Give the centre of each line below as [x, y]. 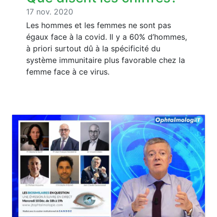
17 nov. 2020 [50, 12]
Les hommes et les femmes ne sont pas [99, 25]
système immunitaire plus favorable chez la [106, 60]
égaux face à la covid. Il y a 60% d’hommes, [107, 37]
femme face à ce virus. [68, 72]
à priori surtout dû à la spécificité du [93, 49]
